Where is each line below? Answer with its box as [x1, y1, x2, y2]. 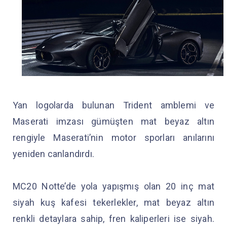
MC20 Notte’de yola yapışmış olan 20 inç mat [13, 181, 214, 192]
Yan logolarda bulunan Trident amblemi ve [13, 100, 214, 111]
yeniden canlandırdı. [13, 148, 94, 160]
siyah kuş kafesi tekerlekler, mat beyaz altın [13, 197, 214, 208]
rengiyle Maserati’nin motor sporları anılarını [13, 132, 214, 143]
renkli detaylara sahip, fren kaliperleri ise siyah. [13, 213, 214, 224]
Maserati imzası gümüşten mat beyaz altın [13, 116, 214, 127]
